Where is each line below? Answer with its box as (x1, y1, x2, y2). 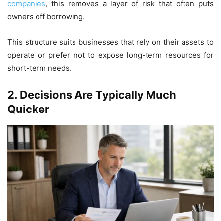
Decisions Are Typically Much (20, 88, 176, 101)
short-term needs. (7, 63, 72, 73)
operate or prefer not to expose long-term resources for (7, 50, 214, 60)
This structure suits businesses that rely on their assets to (7, 37, 214, 47)
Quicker (7, 102, 49, 115)
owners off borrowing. (7, 11, 85, 21)
